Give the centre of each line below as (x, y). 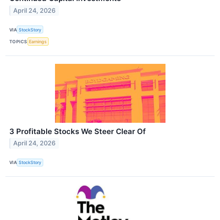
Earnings (38, 42)
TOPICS (18, 42)
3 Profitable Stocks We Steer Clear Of (78, 131)
